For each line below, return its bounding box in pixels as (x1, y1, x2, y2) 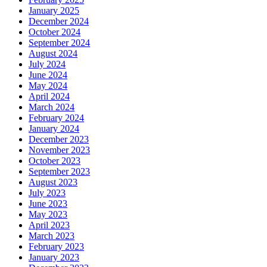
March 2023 (29, 231, 74, 241)
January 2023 (29, 252, 79, 263)
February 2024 (29, 113, 84, 123)
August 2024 (29, 48, 77, 59)
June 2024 (29, 70, 67, 80)
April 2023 (29, 220, 70, 231)
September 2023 (29, 166, 90, 177)
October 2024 (29, 27, 80, 38)
